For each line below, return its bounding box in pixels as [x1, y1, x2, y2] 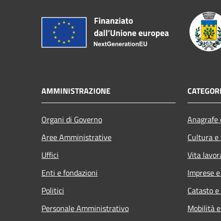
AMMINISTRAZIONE [41, 85, 110, 97]
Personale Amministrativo [41, 202, 129, 215]
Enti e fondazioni [41, 167, 98, 179]
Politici [41, 184, 64, 197]
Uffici [41, 149, 59, 161]
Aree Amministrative [41, 131, 111, 144]
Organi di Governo [41, 113, 102, 126]
